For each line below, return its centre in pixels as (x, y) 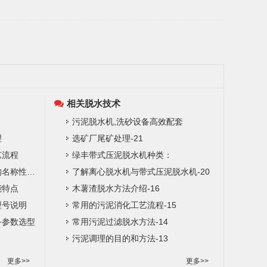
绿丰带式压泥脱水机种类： (122, 155)
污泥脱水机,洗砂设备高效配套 (127, 122)
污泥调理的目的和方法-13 (120, 238)
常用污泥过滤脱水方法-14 (120, 222)
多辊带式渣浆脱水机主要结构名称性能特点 (31, 172)
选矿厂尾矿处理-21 (107, 138)
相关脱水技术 (93, 103)
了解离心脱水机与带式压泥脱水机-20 (141, 172)
